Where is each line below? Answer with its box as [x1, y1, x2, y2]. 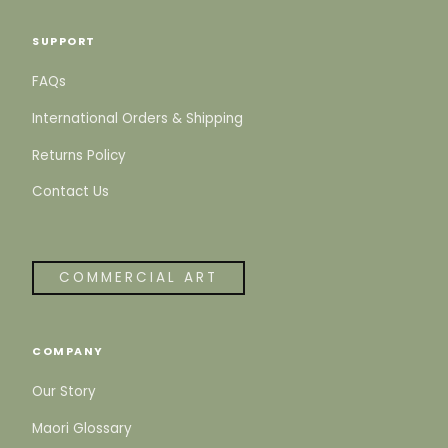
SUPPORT [32, 34, 96, 50]
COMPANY [32, 344, 104, 360]
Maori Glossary [32, 418, 132, 438]
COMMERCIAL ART [59, 268, 218, 288]
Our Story [32, 382, 96, 402]
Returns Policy [32, 145, 126, 165]
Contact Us [32, 182, 109, 202]
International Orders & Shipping [32, 108, 243, 128]
